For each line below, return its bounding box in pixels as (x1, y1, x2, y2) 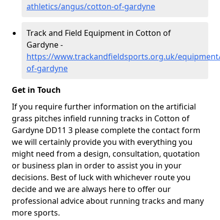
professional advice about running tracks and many (12, 195, 204, 206)
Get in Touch (12, 84, 61, 95)
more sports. (12, 207, 60, 218)
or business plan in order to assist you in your (12, 160, 182, 171)
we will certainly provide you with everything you (12, 137, 192, 147)
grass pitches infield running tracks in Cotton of (12, 113, 190, 124)
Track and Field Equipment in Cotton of (27, 27, 171, 38)
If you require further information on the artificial (12, 101, 196, 112)
